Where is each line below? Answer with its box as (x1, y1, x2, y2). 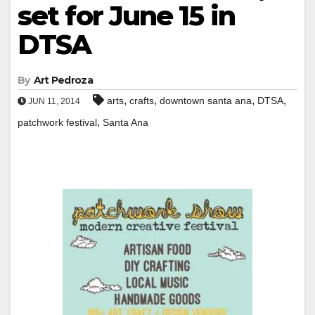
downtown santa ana (160, 94, 252, 106)
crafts (129, 94, 154, 106)
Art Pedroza (33, 73, 93, 86)
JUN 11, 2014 (26, 96, 80, 106)
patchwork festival (18, 116, 97, 128)
